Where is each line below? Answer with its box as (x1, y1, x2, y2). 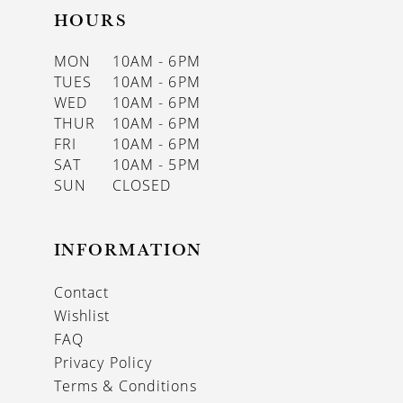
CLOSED (112, 175, 172, 196)
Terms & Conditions (53, 375, 197, 396)
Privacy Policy (53, 352, 153, 372)
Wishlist (53, 305, 111, 326)
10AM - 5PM (112, 155, 201, 175)
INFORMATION (53, 237, 203, 262)
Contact (53, 282, 110, 302)
